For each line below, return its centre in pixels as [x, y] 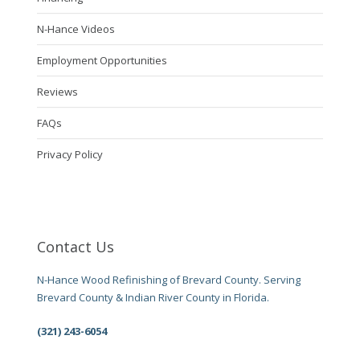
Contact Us [75, 246]
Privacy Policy [70, 154]
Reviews [57, 91]
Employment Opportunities [102, 60]
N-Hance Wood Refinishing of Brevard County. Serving [168, 279]
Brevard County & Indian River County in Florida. [153, 297]
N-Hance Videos [76, 29]
